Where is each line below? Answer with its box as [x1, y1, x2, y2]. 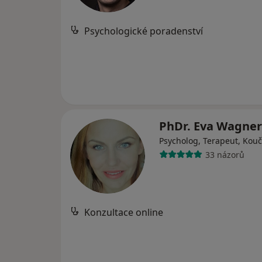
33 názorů [205, 149, 244, 160]
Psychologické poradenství [84, 25, 203, 37]
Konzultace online [84, 206, 163, 219]
